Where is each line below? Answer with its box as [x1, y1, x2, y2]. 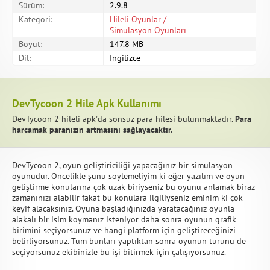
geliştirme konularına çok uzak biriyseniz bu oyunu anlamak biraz [12, 181, 255, 192]
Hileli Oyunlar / [110, 14, 166, 25]
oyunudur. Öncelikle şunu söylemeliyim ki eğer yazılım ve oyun [12, 171, 245, 181]
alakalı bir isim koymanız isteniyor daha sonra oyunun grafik [12, 214, 236, 225]
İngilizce [110, 52, 140, 63]
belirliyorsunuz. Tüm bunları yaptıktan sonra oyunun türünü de [12, 236, 246, 246]
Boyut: [19, 39, 42, 49]
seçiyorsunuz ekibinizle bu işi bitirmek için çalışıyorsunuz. [12, 246, 226, 257]
